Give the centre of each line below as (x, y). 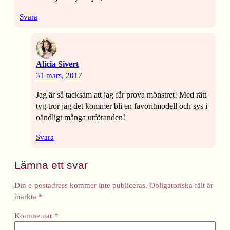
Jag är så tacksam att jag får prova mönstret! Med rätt (121, 95)
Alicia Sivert (57, 64)
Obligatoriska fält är (181, 185)
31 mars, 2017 (59, 76)
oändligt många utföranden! (81, 118)
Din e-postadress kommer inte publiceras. (81, 185)
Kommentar (34, 215)
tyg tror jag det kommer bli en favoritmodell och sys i (122, 106)
